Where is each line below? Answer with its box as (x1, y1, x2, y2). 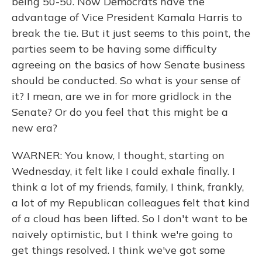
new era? (12, 121, 57, 135)
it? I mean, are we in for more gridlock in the (12, 89, 232, 103)
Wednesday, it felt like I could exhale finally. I (12, 164, 235, 178)
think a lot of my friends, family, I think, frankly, (12, 180, 244, 194)
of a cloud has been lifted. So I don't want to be (12, 212, 247, 225)
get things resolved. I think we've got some (12, 243, 225, 257)
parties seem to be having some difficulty (12, 42, 217, 56)
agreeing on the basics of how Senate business (12, 58, 245, 71)
